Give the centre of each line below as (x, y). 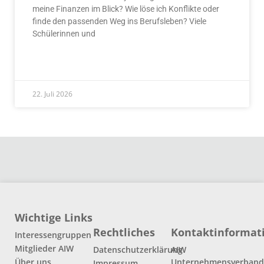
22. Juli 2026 (52, 94)
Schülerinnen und (64, 34)
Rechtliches (124, 232)
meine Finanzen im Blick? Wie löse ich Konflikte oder (126, 9)
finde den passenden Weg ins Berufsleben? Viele (119, 22)
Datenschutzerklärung (138, 250)
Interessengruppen (53, 235)
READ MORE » (55, 63)
